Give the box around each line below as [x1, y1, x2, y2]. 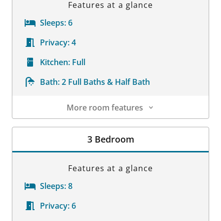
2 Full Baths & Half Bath [62, 76, 150, 87]
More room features [66, 102, 143, 113]
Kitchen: [40, 56, 70, 68]
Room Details [12, 118, 62, 130]
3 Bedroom [87, 133, 134, 145]
